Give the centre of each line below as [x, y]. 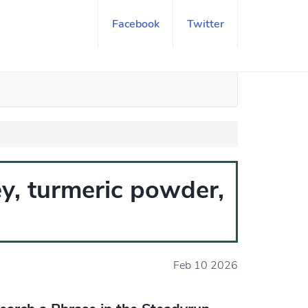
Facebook [136, 24]
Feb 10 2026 [206, 265]
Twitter [206, 24]
